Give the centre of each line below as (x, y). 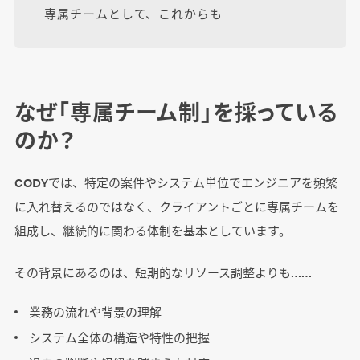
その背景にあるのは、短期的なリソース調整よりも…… (163, 272)
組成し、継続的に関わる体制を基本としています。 (152, 231)
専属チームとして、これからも (133, 14)
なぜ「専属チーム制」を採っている (176, 112)
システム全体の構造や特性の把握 (119, 337)
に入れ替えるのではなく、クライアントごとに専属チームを (176, 207)
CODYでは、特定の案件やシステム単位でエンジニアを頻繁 (176, 182)
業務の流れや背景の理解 (95, 312)
